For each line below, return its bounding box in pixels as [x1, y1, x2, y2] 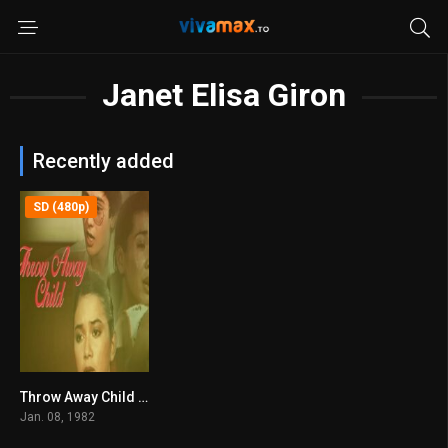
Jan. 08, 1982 [20, 409, 95, 424]
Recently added [33, 149, 174, 173]
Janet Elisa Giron [101, 76, 346, 114]
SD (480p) [33, 200, 89, 214]
